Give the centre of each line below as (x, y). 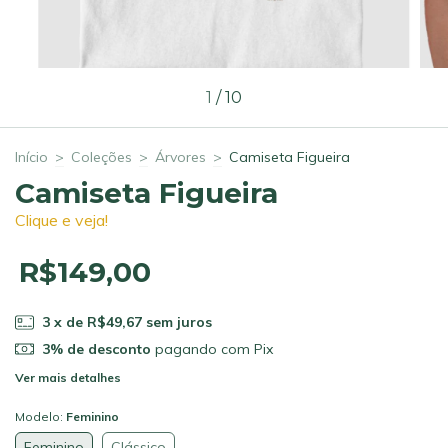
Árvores (180, 156)
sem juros (178, 321)
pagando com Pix (211, 348)
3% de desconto (96, 348)
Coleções (101, 156)
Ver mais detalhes (68, 378)
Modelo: (40, 417)
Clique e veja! (61, 219)
